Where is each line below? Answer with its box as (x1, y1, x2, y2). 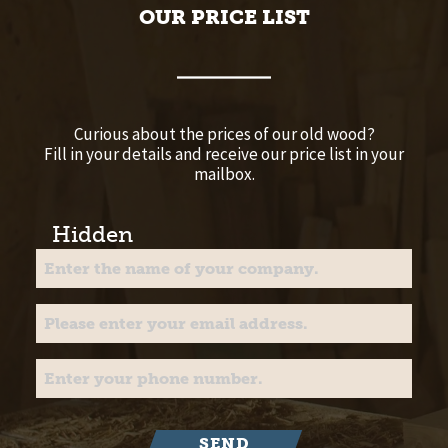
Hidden (52, 220, 133, 248)
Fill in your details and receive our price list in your (44, 142, 404, 165)
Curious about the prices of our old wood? (73, 122, 375, 145)
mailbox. (193, 162, 255, 185)
